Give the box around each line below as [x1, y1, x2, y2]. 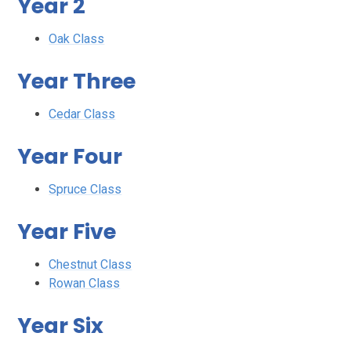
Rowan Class [49, 276, 121, 291]
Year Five [17, 217, 117, 247]
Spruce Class [49, 182, 122, 197]
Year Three [17, 67, 136, 96]
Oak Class [49, 31, 105, 47]
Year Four [17, 142, 123, 172]
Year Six [17, 310, 104, 340]
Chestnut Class [49, 257, 132, 273]
